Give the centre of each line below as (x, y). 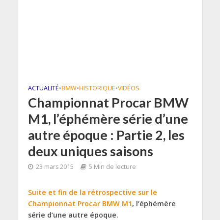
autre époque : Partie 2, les (106, 135)
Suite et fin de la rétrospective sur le (92, 192)
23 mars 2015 (55, 167)
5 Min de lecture (112, 167)
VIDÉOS (128, 88)
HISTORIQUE (97, 88)
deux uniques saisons (90, 151)
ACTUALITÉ (43, 88)
